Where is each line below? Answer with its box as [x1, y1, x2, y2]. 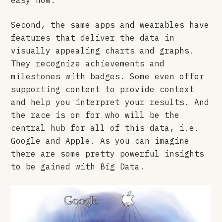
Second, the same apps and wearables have [11, 19, 210, 30]
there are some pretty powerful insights [11, 148, 205, 159]
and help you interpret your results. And [11, 97, 210, 107]
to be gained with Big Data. [11, 161, 145, 171]
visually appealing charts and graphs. [11, 45, 195, 55]
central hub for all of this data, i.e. [11, 122, 200, 133]
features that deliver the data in [11, 32, 175, 43]
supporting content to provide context [11, 84, 195, 94]
